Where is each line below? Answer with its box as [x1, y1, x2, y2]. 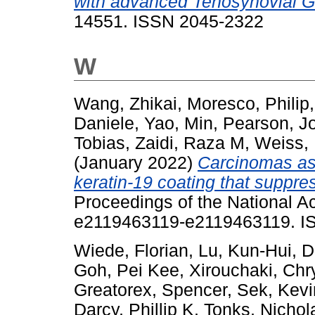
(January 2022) [74, 153, 198, 173]
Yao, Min [144, 114, 213, 134]
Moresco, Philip [187, 94, 309, 114]
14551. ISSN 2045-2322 [74, 12, 264, 32]
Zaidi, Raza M [135, 134, 245, 153]
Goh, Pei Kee [74, 261, 179, 281]
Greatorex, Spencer [74, 281, 227, 300]
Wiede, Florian [74, 241, 188, 261]
